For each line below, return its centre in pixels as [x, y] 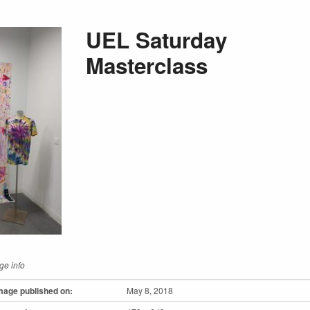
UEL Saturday [156, 40]
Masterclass [146, 66]
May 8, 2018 [150, 291]
